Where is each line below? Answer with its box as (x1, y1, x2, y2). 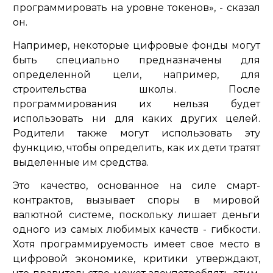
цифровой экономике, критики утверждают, (13, 252, 260, 264)
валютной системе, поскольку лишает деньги (13, 208, 260, 221)
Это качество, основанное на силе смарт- (13, 179, 260, 191)
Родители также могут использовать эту (13, 127, 260, 139)
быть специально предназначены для (13, 54, 260, 66)
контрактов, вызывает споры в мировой (13, 194, 260, 206)
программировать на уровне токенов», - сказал (13, 1, 260, 13)
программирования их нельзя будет (13, 97, 260, 110)
